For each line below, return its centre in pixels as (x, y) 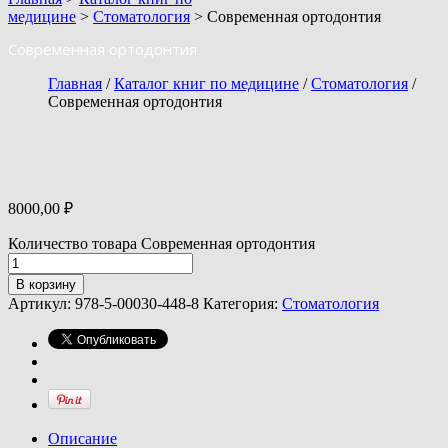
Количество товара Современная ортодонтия (161, 243)
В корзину (46, 284)
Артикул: (41, 303)
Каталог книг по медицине (206, 83)
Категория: (242, 303)
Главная (75, 83)
